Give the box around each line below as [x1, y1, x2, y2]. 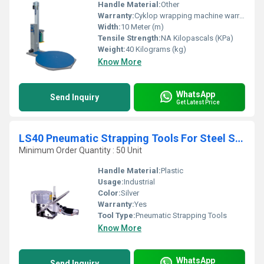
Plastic [161, 166, 183, 175]
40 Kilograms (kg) [126, 45, 186, 54]
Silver [121, 189, 139, 197]
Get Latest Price [176, 98, 220, 105]
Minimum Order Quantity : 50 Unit [19, 146, 142, 155]
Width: [98, 22, 121, 31]
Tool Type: [98, 211, 136, 220]
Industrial [124, 177, 155, 186]
